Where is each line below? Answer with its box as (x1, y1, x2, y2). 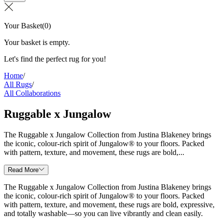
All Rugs (4, 80, 32, 88)
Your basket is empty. (4, 38, 70, 46)
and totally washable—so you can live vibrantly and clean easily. (4, 209, 203, 218)
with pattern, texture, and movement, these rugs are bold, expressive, (4, 200, 215, 209)
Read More (8, 166, 39, 174)
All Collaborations (4, 89, 61, 97)
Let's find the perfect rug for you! (4, 55, 106, 63)
